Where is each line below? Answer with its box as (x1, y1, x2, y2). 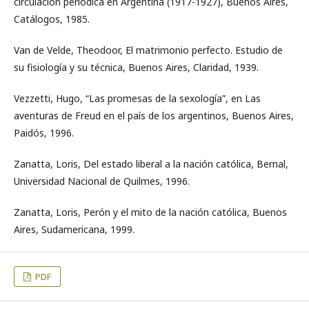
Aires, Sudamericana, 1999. (14, 222, 134, 236)
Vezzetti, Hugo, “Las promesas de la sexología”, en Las (14, 91, 261, 105)
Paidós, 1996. (14, 126, 74, 139)
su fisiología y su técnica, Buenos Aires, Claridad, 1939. (14, 60, 259, 74)
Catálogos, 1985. (14, 12, 90, 26)
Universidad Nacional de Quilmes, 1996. (14, 174, 190, 188)
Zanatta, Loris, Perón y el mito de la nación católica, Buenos (14, 205, 287, 219)
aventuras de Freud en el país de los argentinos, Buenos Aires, (14, 108, 294, 122)
